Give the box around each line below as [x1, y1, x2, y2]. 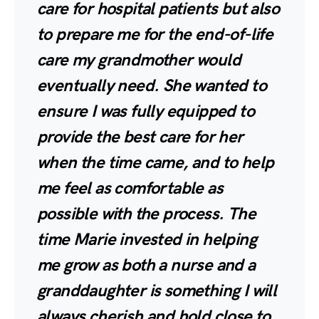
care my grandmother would [37, 49, 241, 70]
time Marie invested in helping [37, 229, 256, 250]
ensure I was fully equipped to [37, 100, 254, 122]
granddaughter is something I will [37, 280, 277, 301]
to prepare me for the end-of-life [37, 23, 273, 45]
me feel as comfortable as [37, 177, 223, 199]
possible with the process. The [37, 203, 256, 224]
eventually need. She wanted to [37, 75, 266, 96]
